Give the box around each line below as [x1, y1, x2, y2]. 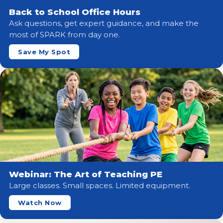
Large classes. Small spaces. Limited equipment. [9, 181, 190, 191]
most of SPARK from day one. [9, 30, 120, 40]
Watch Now [18, 199, 62, 207]
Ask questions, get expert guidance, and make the [9, 18, 199, 28]
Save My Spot [18, 48, 71, 56]
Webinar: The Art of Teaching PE [9, 169, 162, 180]
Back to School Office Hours [9, 7, 140, 17]
